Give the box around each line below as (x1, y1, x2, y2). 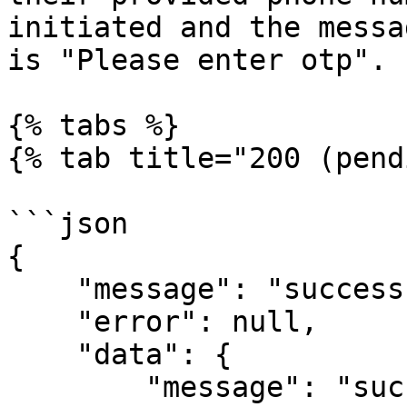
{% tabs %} (7, 109, 180, 142)
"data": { (7, 338, 76, 371)
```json (7, 207, 128, 240)
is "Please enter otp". (7, 44, 387, 76)
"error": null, (7, 305, 76, 338)
